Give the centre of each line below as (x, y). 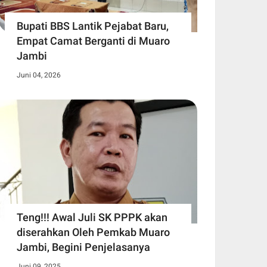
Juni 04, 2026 (39, 75)
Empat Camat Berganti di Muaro (93, 41)
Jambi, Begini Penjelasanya (83, 247)
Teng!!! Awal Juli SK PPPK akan (92, 218)
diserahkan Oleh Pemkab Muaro (93, 232)
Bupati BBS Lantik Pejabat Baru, (93, 26)
